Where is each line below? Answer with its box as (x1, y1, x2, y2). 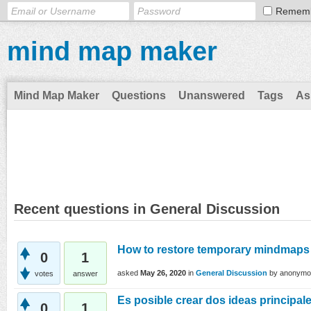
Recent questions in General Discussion (14, 201, 280, 217)
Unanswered (178, 90, 245, 101)
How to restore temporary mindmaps (117, 244, 310, 255)
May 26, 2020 (140, 269, 186, 278)
